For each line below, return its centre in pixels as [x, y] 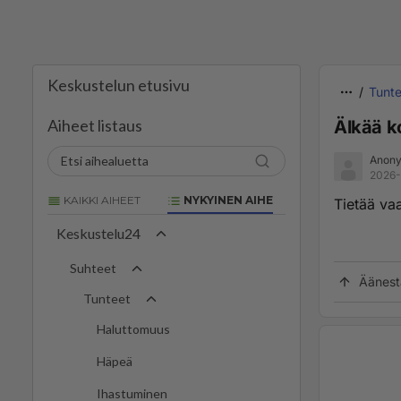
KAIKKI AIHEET [101, 200]
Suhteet [93, 269]
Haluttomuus [133, 329]
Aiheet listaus [95, 125]
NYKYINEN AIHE [227, 200]
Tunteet [107, 299]
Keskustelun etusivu [119, 85]
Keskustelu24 [98, 234]
